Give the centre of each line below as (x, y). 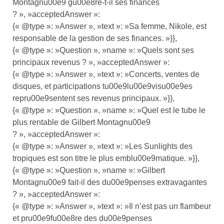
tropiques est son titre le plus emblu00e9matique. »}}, (106, 158)
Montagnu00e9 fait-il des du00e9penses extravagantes (110, 182)
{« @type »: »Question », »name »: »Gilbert (89, 170)
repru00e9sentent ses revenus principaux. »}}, (93, 98)
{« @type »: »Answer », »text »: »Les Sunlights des (102, 146)
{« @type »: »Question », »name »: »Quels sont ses (103, 50)
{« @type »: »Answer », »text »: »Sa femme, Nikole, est (109, 26)
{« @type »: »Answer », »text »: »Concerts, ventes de (106, 74)
